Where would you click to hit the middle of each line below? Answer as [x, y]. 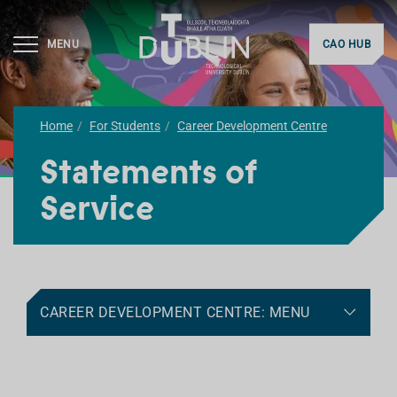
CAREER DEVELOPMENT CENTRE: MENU [175, 312]
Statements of [148, 172]
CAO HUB [346, 45]
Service [97, 208]
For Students [125, 126]
